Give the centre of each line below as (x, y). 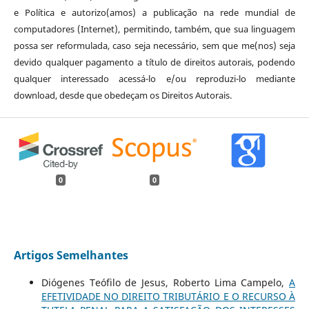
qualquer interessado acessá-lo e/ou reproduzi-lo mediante (154, 79)
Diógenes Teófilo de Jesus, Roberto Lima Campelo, (165, 282)
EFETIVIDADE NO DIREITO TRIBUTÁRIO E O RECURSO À (168, 296)
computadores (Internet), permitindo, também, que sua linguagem (154, 29)
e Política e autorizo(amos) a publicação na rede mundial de (154, 13)
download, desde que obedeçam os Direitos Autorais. (122, 96)
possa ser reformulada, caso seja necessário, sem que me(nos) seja (154, 46)
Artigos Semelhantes (71, 255)
